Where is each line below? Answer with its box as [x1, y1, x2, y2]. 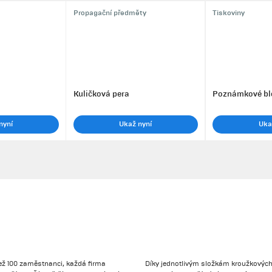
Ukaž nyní [119, 119, 152, 129]
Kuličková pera [73, 89, 129, 99]
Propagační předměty [73, 8, 146, 18]
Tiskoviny [212, 8, 245, 18]
